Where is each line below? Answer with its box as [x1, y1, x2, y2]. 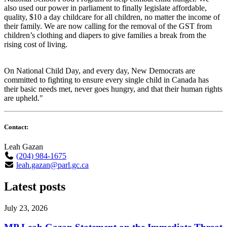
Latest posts [4, 179, 65, 193]
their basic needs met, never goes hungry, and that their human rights [4, 84, 222, 93]
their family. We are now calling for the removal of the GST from [4, 21, 212, 30]
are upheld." [4, 93, 43, 102]
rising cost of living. [4, 40, 67, 49]
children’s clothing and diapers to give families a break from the [4, 30, 206, 40]
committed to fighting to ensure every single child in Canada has [4, 75, 209, 84]
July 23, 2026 [4, 203, 48, 212]
